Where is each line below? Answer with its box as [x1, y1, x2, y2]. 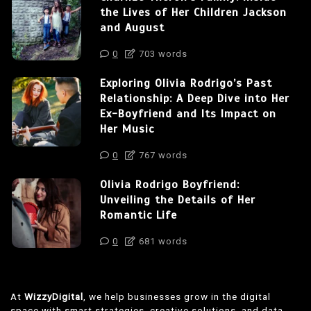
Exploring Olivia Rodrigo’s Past [100, 76, 272, 90]
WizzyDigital [24, 290, 83, 302]
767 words [136, 149, 187, 160]
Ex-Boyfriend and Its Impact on [100, 106, 276, 121]
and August [100, 20, 165, 35]
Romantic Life [100, 208, 177, 222]
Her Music [100, 121, 154, 136]
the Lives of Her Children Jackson [100, 5, 287, 19]
